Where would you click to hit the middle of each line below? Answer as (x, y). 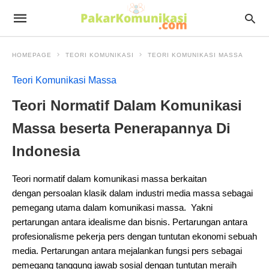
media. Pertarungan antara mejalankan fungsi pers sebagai (127, 251)
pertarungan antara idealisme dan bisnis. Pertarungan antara (130, 222)
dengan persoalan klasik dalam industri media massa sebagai (132, 193)
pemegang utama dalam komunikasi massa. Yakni (112, 207)
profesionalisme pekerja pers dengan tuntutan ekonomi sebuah (134, 236)
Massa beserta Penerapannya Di (121, 128)
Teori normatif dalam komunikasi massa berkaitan (109, 179)
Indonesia (46, 151)
